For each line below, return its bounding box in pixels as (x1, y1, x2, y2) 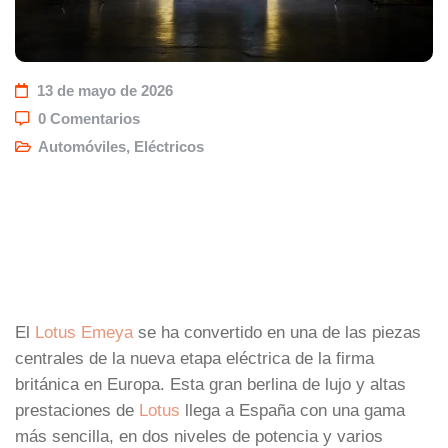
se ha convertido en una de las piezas (133, 322, 421, 341)
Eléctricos (134, 138, 204, 155)
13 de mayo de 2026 (37, 82, 173, 99)
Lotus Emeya (35, 322, 133, 341)
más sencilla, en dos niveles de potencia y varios (15, 426, 383, 445)
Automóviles (38, 138, 126, 155)
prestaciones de (15, 400, 139, 419)
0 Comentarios (34, 110, 140, 127)
